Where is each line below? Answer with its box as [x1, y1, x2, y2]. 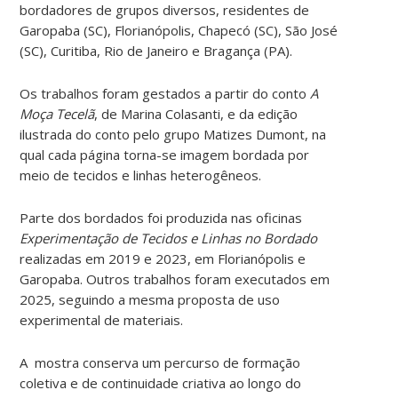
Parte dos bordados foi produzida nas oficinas [20, 208, 303, 227]
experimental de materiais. [20, 310, 184, 329]
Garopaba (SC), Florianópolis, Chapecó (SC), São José [20, 20, 338, 39]
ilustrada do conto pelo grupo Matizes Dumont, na [20, 124, 327, 143]
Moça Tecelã [20, 104, 95, 123]
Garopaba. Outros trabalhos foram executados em [20, 269, 330, 288]
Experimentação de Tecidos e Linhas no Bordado [20, 228, 318, 247]
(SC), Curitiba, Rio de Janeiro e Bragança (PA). [20, 41, 293, 60]
